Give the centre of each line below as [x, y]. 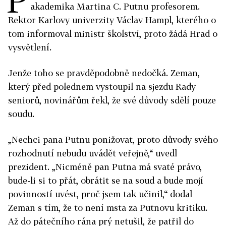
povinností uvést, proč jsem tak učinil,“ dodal [100, 194]
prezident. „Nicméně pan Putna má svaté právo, [105, 167]
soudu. [21, 114]
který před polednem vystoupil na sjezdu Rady [102, 87]
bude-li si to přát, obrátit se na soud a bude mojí [106, 181]
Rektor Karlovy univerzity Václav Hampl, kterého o [112, 20]
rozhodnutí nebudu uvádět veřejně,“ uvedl [93, 153]
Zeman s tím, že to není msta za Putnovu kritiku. [108, 208]
